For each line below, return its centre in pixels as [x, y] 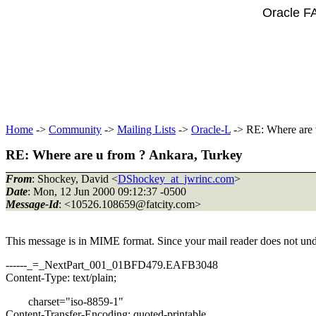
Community [75, 129]
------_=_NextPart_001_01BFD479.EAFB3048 [112, 265]
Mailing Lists [146, 129]
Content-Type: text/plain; [61, 277]
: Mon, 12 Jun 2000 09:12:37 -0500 [107, 191]
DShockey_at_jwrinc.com [176, 178]
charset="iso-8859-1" [65, 301]
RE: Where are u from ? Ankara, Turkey [124, 155]
